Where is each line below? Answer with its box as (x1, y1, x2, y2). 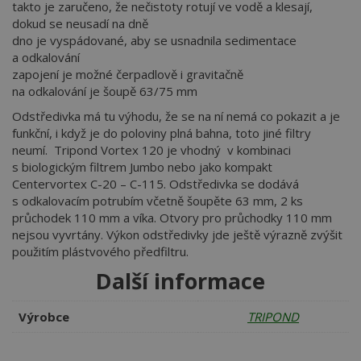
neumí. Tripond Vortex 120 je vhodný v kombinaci (12, 142, 291, 159)
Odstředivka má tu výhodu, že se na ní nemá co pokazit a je (12, 108, 340, 125)
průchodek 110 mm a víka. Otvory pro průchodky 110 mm (12, 210, 332, 226)
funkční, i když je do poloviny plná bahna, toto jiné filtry (12, 125, 311, 142)
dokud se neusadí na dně (12, 15, 148, 31)
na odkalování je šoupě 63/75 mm (12, 82, 197, 99)
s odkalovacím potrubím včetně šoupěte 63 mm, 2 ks (12, 193, 303, 210)
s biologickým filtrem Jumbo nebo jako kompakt (12, 159, 272, 176)
